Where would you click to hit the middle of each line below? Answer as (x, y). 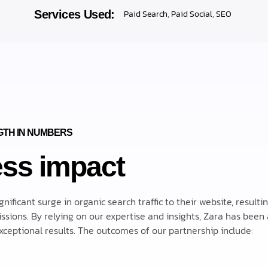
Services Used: (74, 14)
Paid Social (191, 14)
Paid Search (145, 14)
